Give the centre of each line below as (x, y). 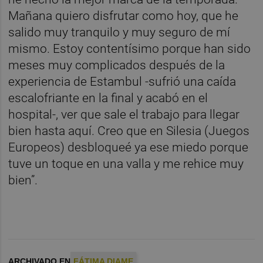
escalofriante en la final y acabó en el (108, 98)
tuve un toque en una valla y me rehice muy (126, 164)
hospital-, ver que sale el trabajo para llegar (124, 115)
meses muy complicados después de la (117, 65)
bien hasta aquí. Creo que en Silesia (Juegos (129, 131)
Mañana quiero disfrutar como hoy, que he (124, 16)
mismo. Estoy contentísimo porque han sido (130, 49)
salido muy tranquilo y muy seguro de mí (119, 33)
